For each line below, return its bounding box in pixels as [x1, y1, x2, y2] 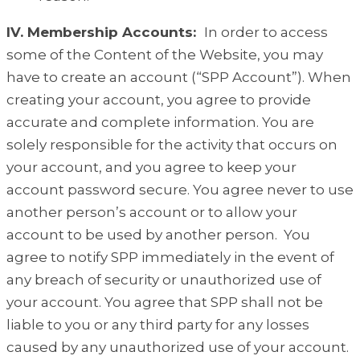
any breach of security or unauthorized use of [6, 272, 321, 288]
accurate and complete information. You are [6, 114, 314, 131]
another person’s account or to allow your [6, 204, 297, 221]
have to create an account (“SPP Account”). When [6, 69, 351, 86]
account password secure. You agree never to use [6, 182, 354, 198]
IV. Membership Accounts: [6, 24, 204, 41]
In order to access [204, 24, 328, 41]
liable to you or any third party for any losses [6, 317, 309, 333]
